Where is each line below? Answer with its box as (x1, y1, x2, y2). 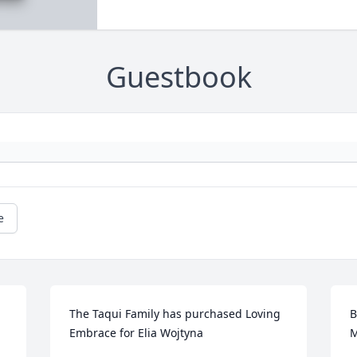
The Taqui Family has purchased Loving (69, 306, 281, 322)
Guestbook (105, 57, 252, 97)
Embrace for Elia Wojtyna (69, 325, 204, 341)
